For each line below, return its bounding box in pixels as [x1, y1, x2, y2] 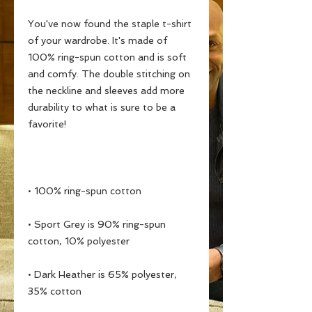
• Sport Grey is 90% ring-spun [28, 219, 166, 230]
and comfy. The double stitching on [28, 68, 190, 79]
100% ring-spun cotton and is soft [28, 52, 187, 63]
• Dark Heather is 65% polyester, [28, 269, 177, 280]
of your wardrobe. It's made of [28, 35, 167, 46]
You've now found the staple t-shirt [28, 18, 192, 29]
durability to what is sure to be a [28, 102, 175, 113]
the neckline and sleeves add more [28, 85, 185, 96]
